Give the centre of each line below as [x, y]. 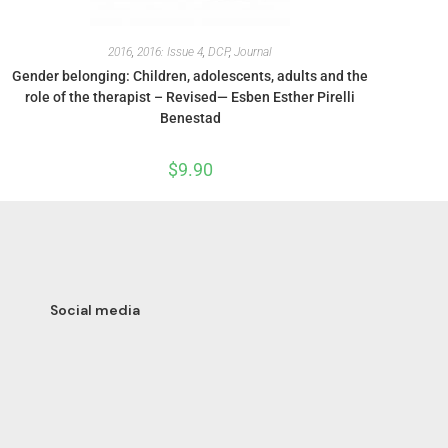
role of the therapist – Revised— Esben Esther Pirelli [190, 96]
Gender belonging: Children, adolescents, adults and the [190, 75]
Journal [253, 51]
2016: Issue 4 [170, 51]
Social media [95, 309]
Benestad [190, 117]
